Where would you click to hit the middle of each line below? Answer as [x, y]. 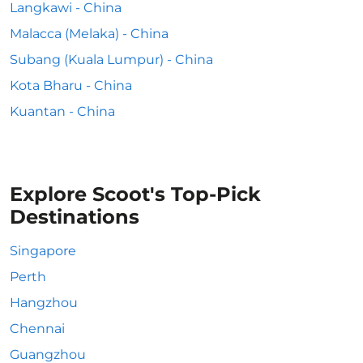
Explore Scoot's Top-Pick [135, 194]
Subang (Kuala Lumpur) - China [111, 60]
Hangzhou [44, 303]
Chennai [37, 329]
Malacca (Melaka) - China [89, 34]
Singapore [43, 251]
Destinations [75, 217]
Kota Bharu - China [71, 85]
